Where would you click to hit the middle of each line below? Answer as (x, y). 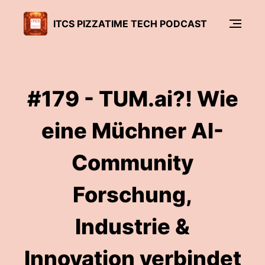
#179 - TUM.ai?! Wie (132, 99)
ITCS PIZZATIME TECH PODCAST (130, 23)
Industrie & (132, 227)
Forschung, (132, 195)
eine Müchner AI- (132, 131)
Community (132, 163)
